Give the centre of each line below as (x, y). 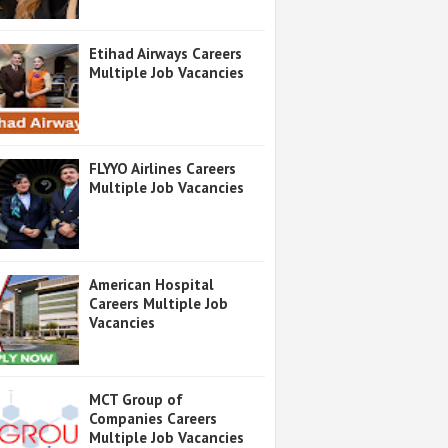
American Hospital (151, 284)
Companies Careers (153, 419)
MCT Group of (136, 400)
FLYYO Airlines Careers (162, 169)
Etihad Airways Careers (165, 53)
